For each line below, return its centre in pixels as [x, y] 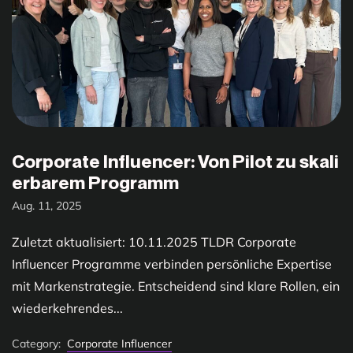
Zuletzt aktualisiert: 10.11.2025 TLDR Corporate [154, 242]
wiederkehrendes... [67, 308]
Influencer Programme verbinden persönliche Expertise [172, 264]
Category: [36, 344]
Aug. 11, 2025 [46, 205]
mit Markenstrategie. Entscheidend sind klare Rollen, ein [176, 286]
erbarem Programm [95, 183]
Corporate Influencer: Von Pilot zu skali [175, 162]
